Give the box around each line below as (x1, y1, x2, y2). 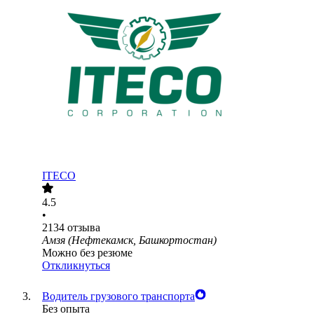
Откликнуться (42, 259, 110, 272)
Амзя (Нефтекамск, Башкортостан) (42, 234, 217, 247)
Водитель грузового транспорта (42, 290, 195, 303)
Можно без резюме (42, 247, 132, 259)
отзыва (67, 221, 100, 234)
